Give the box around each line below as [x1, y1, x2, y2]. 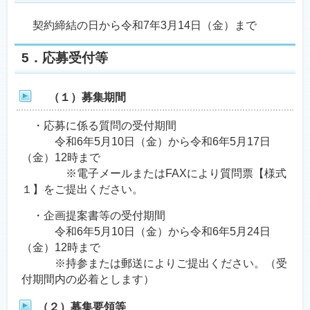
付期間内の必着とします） [21, 273, 154, 285]
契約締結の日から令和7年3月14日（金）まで [21, 19, 257, 31]
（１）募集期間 [37, 91, 126, 103]
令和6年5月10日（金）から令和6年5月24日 [21, 226, 271, 237]
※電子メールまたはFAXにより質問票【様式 [21, 167, 286, 179]
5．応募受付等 [21, 51, 108, 65]
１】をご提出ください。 [21, 183, 143, 195]
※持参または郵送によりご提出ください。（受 [21, 257, 287, 269]
